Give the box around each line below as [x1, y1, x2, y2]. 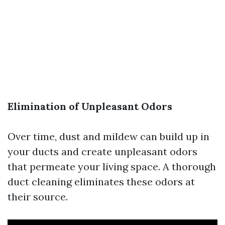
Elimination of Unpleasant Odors [8, 100, 172, 113]
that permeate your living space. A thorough [8, 160, 216, 173]
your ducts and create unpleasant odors [8, 145, 197, 158]
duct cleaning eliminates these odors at [8, 175, 195, 188]
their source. [8, 190, 68, 203]
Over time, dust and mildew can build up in [8, 130, 209, 143]
